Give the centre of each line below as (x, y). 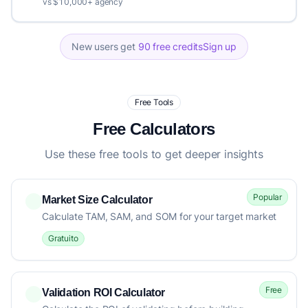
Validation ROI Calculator (103, 293)
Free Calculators (154, 129)
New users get (105, 47)
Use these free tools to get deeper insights (154, 154)
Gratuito (63, 239)
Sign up (220, 47)
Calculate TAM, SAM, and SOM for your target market (159, 217)
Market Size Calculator (97, 200)
